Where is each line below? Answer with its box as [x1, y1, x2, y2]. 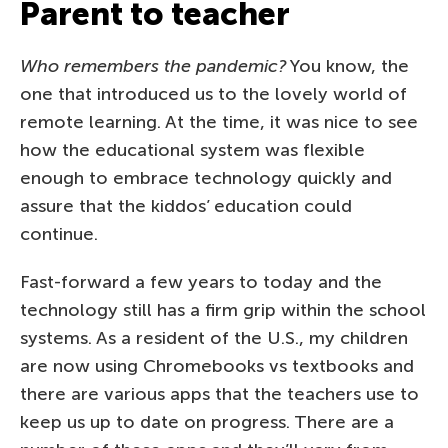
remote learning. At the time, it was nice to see [20, 110, 418, 133]
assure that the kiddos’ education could [20, 194, 352, 217]
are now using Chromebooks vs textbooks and [20, 354, 414, 377]
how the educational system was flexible [20, 138, 365, 161]
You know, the [286, 54, 409, 77]
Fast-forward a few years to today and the [20, 270, 382, 293]
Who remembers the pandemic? [20, 54, 286, 77]
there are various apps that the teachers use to [20, 382, 419, 405]
